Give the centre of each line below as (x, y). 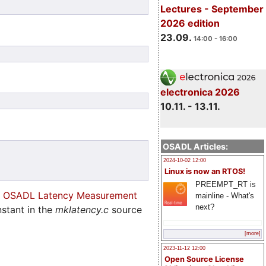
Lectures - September (212, 9)
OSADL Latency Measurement (70, 196)
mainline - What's (224, 195)
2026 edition (190, 23)
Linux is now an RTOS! (205, 171)
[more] (253, 234)
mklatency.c (82, 210)
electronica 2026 (200, 92)
